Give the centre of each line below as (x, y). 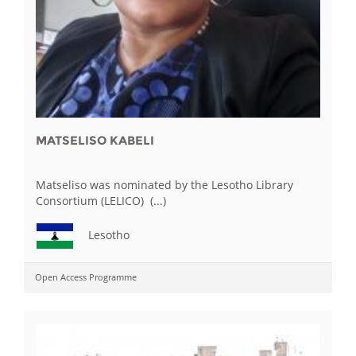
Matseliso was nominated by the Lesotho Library (164, 184)
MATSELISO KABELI (95, 140)
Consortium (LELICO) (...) (101, 200)
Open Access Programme (86, 277)
